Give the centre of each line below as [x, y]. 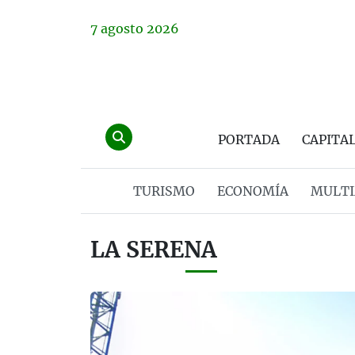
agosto [122, 29]
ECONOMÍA [252, 191]
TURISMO [164, 191]
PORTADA [249, 139]
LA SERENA [154, 250]
